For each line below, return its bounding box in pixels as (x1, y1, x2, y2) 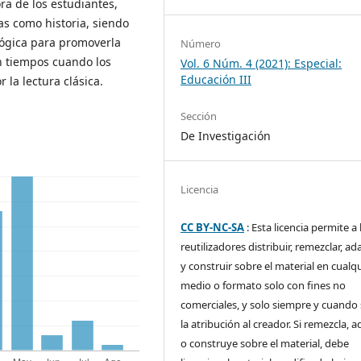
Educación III (180, 71, 252, 87)
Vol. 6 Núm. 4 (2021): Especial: (180, 55, 342, 71)
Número (180, 35, 222, 51)
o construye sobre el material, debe (180, 335, 350, 351)
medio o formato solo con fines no (180, 277, 346, 293)
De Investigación (180, 127, 272, 143)
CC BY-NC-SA (180, 219, 245, 234)
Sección (180, 108, 218, 123)
